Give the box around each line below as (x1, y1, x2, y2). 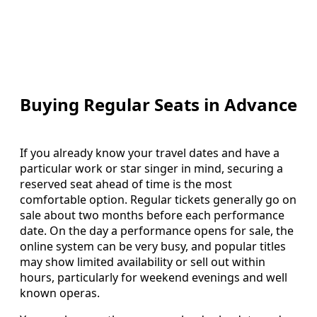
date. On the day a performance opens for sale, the (20, 223, 294, 239)
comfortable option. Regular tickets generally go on (20, 192, 296, 208)
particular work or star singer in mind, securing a (20, 161, 283, 177)
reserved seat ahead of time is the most (20, 176, 232, 192)
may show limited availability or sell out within (20, 254, 265, 270)
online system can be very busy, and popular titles (20, 238, 286, 255)
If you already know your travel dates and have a (20, 145, 279, 161)
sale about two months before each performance (20, 207, 284, 224)
